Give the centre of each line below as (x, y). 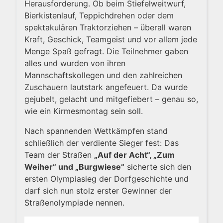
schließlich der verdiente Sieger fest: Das (102, 143)
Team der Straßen (59, 155)
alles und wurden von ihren (75, 63)
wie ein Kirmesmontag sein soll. (84, 111)
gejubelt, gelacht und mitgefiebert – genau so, (111, 99)
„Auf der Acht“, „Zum (134, 155)
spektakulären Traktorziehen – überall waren (108, 27)
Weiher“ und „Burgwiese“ (74, 167)
